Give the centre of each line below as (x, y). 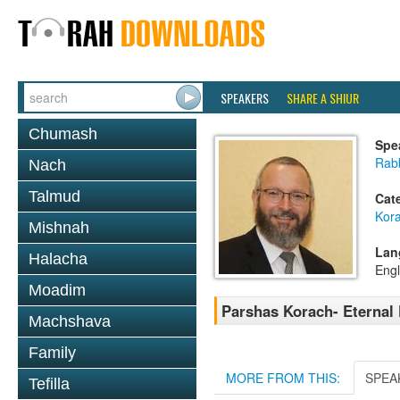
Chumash (63, 134)
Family (52, 353)
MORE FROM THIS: (283, 378)
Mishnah (59, 228)
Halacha (58, 259)
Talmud (54, 196)
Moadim (57, 290)
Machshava (70, 321)
